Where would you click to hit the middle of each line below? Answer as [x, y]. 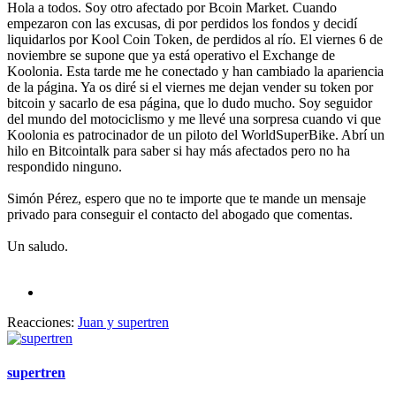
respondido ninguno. [65, 166]
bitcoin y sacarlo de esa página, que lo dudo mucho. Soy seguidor [190, 103]
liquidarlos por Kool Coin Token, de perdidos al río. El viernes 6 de [195, 39]
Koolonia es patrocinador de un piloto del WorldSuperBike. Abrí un [196, 134]
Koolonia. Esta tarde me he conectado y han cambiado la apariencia [195, 71]
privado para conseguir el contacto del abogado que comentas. [180, 214]
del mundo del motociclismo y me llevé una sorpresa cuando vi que [194, 118]
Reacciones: [41, 322]
